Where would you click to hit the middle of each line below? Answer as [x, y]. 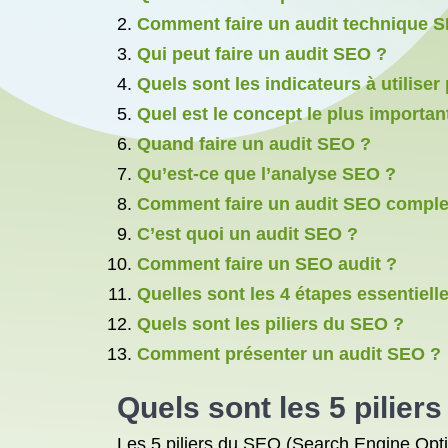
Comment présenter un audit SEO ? [289, 354]
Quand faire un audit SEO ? [254, 144]
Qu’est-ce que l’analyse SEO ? [266, 174]
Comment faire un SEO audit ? [267, 264]
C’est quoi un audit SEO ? [247, 234]
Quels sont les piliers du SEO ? [270, 324]
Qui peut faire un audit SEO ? [262, 54]
